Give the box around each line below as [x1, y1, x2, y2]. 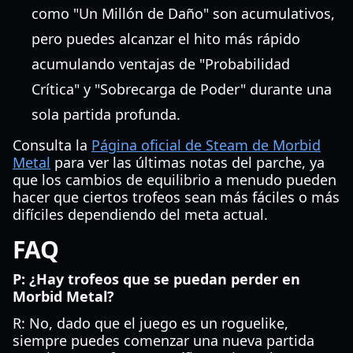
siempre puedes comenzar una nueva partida [13, 331, 314, 350]
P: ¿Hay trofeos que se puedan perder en [13, 269, 300, 288]
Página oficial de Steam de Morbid [91, 136, 321, 154]
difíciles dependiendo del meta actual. [13, 205, 268, 224]
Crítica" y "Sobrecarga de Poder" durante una [32, 80, 332, 98]
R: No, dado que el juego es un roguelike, [13, 314, 288, 333]
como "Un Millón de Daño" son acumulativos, [32, 4, 335, 23]
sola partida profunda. [32, 105, 180, 124]
